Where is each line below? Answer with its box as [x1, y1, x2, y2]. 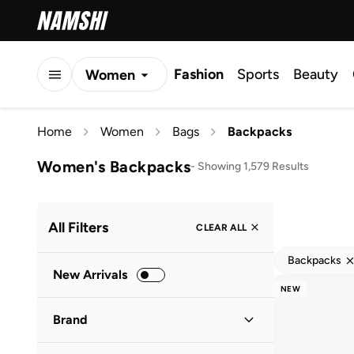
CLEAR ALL [196, 221, 247, 233]
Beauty [293, 66, 338, 83]
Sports [237, 66, 279, 83]
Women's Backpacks [37, 156, 191, 176]
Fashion [174, 66, 224, 83]
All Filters [48, 218, 108, 236]
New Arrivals [53, 267, 127, 282]
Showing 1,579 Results [198, 159, 310, 173]
